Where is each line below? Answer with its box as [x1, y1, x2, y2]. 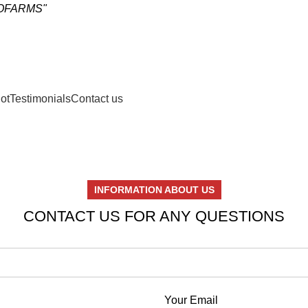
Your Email [164, 294, 218, 306]
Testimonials [10, 92, 71, 104]
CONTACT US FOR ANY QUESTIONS [23, 208, 285, 225]
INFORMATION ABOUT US [93, 184, 214, 195]
